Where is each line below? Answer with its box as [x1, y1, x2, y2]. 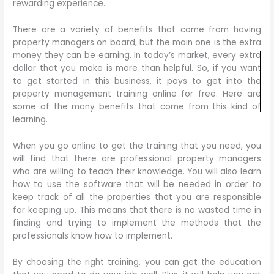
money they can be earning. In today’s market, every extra [13, 49, 261, 61]
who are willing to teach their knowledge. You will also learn [13, 165, 261, 177]
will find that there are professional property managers [13, 152, 261, 165]
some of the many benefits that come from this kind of [13, 100, 261, 113]
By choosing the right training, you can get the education [13, 256, 261, 268]
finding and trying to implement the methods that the [13, 217, 261, 229]
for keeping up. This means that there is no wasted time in [13, 204, 261, 216]
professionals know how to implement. [13, 229, 173, 242]
